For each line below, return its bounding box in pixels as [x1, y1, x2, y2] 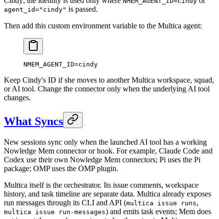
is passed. [66, 5, 98, 14]
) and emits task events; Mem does [106, 207, 211, 216]
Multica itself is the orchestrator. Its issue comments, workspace [4, 181, 198, 190]
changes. [4, 93, 31, 102]
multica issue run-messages [4, 208, 106, 216]
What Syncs [4, 115, 63, 128]
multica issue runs [126, 199, 197, 207]
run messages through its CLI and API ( [4, 198, 126, 207]
